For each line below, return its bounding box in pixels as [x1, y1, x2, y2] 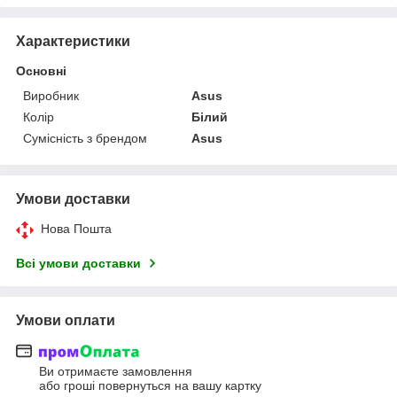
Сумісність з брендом [23, 130, 147, 145]
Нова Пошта [41, 221, 112, 236]
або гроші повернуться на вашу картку [39, 378, 261, 393]
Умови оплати [16, 312, 115, 328]
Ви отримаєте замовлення [39, 364, 192, 379]
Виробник [23, 88, 79, 103]
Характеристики [16, 33, 130, 49]
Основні [16, 63, 66, 78]
